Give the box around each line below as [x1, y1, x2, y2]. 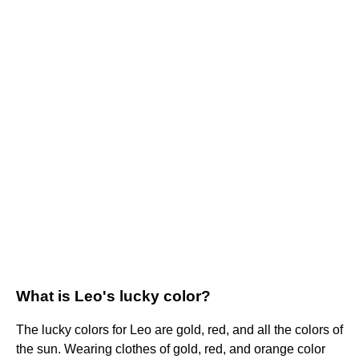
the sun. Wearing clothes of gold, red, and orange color [16, 342, 325, 357]
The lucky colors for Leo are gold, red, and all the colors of [16, 323, 343, 337]
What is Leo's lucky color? [16, 288, 211, 305]
